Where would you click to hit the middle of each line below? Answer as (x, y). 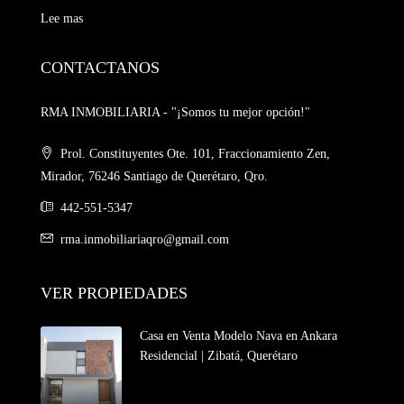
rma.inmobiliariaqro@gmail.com (145, 240)
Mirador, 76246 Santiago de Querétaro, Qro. (154, 177)
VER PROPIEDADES (114, 294)
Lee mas (62, 19)
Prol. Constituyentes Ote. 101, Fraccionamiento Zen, (193, 154)
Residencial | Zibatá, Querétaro (219, 356)
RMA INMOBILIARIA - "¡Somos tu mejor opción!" (175, 113)
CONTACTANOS (100, 68)
